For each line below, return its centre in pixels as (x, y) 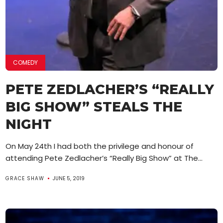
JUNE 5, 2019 (69, 178)
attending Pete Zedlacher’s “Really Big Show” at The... (104, 158)
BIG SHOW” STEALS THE (94, 107)
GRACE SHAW (25, 178)
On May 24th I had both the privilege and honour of (100, 146)
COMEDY (26, 62)
